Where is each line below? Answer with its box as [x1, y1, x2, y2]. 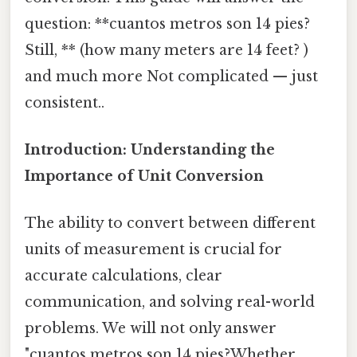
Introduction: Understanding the [25, 141, 275, 159]
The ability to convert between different [25, 214, 316, 233]
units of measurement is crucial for [25, 241, 282, 259]
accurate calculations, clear [25, 267, 222, 285]
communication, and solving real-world [25, 293, 315, 312]
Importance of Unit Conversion [25, 167, 264, 186]
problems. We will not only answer [25, 320, 277, 338]
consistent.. [25, 93, 104, 112]
